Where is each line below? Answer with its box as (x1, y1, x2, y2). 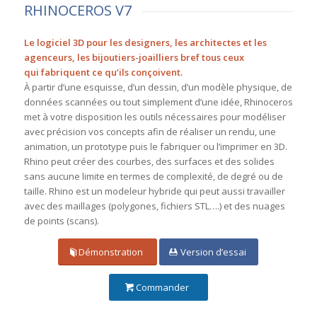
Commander (136, 280, 190, 294)
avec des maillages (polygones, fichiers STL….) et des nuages (23, 199, 285, 212)
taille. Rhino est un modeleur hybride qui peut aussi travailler (23, 184, 285, 197)
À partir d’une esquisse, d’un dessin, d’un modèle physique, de (23, 80, 292, 93)
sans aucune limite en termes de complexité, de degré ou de (23, 169, 283, 183)
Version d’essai (180, 245, 246, 258)
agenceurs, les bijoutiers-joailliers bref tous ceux (23, 50, 244, 64)
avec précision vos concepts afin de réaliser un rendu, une (23, 125, 276, 138)
